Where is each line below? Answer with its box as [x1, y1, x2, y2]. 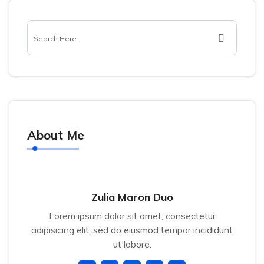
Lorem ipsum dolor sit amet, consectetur [48, 210, 216, 222]
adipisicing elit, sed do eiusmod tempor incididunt [31, 224, 233, 236]
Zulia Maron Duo [91, 190, 173, 204]
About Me [27, 127, 84, 143]
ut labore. [113, 238, 151, 250]
